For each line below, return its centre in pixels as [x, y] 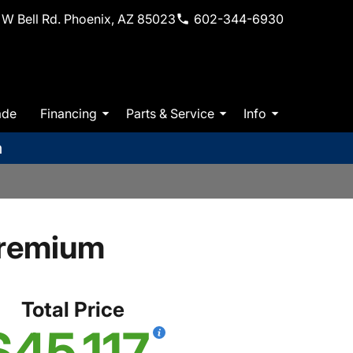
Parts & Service [170, 113]
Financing [69, 113]
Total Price [72, 310]
